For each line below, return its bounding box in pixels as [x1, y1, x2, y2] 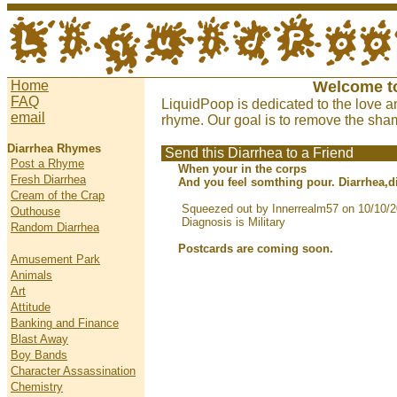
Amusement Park [11, 253, 100, 266]
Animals [11, 269, 52, 282]
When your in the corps [178, 162, 307, 175]
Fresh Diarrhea [11, 173, 86, 186]
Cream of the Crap [11, 189, 105, 202]
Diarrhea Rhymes [7, 142, 101, 155]
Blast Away [11, 332, 68, 346]
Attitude [11, 300, 51, 314]
